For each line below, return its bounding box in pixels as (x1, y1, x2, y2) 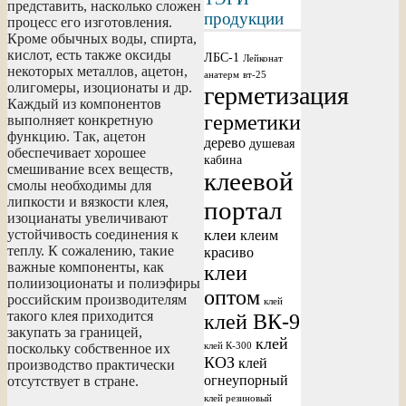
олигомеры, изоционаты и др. (7, 79, 192, 95)
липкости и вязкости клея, (7, 193, 169, 209)
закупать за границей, (7, 324, 142, 340)
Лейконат (243, 53, 284, 63)
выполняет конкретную (7, 111, 153, 128)
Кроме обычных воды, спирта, (7, 30, 197, 46)
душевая (249, 136, 295, 150)
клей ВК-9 (204, 309, 301, 333)
